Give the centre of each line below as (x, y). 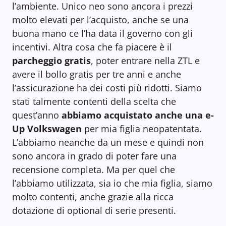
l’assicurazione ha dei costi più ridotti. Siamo (107, 88)
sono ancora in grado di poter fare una (94, 156)
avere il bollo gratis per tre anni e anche (97, 74)
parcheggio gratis (51, 61)
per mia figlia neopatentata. (142, 129)
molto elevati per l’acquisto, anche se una (100, 20)
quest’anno (37, 115)
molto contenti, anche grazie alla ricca (93, 197)
